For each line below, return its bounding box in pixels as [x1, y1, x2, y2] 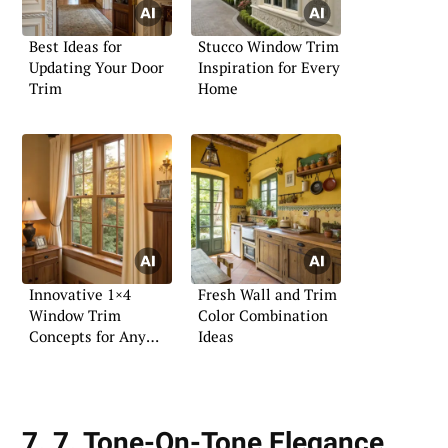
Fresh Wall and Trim [198, 283, 337, 304]
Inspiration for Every [198, 57, 340, 78]
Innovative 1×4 [29, 283, 131, 304]
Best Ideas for [29, 36, 122, 57]
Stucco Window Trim [198, 36, 339, 57]
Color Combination [198, 304, 328, 325]
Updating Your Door [29, 57, 164, 78]
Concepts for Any [29, 325, 146, 346]
